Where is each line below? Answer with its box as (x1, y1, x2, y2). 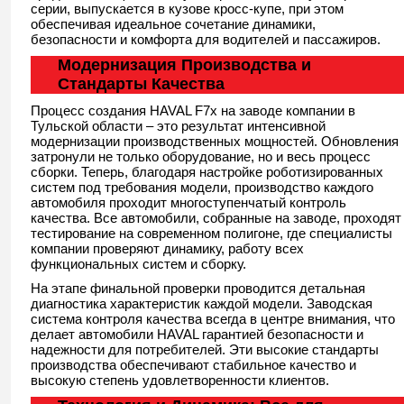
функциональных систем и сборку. (31, 255, 246, 271)
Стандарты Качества (58, 74, 225, 93)
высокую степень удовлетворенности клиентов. (31, 372, 329, 388)
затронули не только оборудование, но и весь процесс (31, 148, 371, 164)
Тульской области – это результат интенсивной (31, 117, 326, 133)
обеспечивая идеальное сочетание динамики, (31, 15, 316, 32)
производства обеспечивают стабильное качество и (31, 356, 356, 372)
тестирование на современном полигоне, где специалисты (31, 225, 392, 241)
